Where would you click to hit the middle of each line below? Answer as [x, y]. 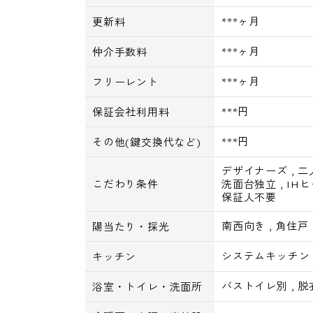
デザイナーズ [255, 171]
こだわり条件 [125, 184]
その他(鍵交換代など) [147, 142]
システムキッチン [266, 256]
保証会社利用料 [131, 112]
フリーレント [125, 82]
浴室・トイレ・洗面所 [148, 287]
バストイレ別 [255, 286]
